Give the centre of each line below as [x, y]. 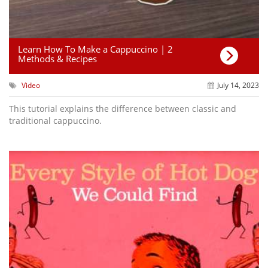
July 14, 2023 [238, 85]
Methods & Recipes [57, 58]
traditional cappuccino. [55, 120]
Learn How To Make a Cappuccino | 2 [95, 49]
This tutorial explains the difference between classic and [123, 108]
